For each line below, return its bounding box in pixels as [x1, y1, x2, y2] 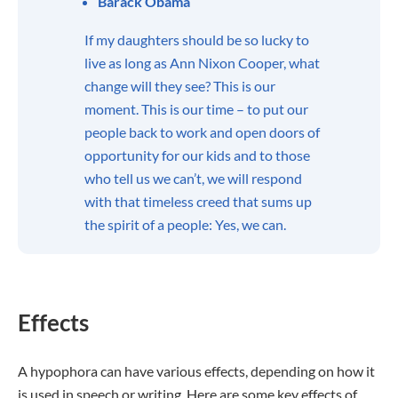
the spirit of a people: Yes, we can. [84, 216, 286, 233]
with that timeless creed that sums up [84, 193, 312, 210]
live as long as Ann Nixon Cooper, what [84, 54, 320, 71]
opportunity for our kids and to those [84, 147, 310, 163]
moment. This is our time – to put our [84, 100, 308, 117]
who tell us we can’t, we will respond [84, 170, 302, 187]
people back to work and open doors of [84, 123, 320, 140]
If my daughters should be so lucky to [84, 31, 309, 48]
